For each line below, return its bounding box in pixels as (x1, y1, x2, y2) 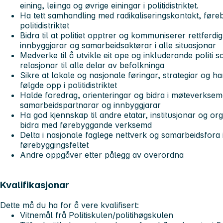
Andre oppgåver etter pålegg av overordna (20, 150, 184, 160)
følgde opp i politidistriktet (20, 80, 117, 91)
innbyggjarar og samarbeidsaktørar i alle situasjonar (20, 40, 216, 51)
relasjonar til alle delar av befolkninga (20, 60, 164, 71)
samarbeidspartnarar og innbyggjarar (20, 100, 161, 111)
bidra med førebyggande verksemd (20, 120, 152, 130)
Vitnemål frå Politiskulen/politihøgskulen (20, 210, 173, 220)
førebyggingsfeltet (20, 140, 89, 150)
